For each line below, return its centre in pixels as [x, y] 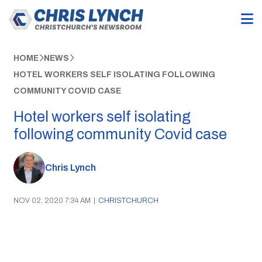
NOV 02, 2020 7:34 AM [52, 200]
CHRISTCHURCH [128, 200]
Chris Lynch [70, 168]
